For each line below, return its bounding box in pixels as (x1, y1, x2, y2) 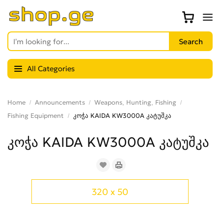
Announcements (35, 98, 85, 107)
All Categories (27, 64, 75, 73)
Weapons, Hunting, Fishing (94, 98, 176, 107)
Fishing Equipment (7, 111, 64, 120)
